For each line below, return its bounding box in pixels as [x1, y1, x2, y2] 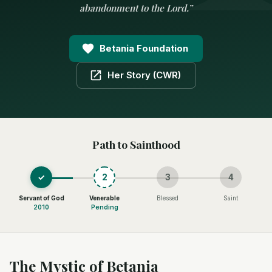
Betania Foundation [100, 42, 188, 54]
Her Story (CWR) [107, 69, 181, 81]
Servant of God [18, 194, 64, 202]
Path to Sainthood [92, 137, 180, 151]
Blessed [157, 194, 178, 202]
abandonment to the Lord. [80, 2, 188, 14]
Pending [90, 203, 118, 211]
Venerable [89, 194, 120, 202]
